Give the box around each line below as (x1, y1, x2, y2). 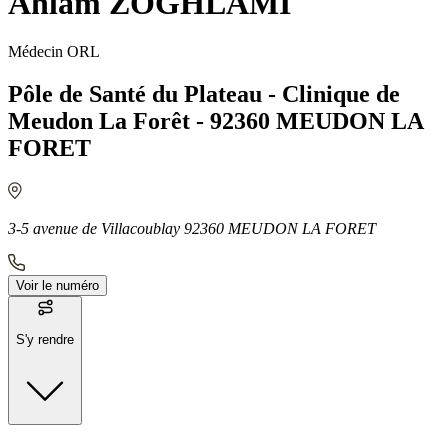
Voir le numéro (16, 278, 99, 293)
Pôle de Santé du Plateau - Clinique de (8, 81, 400, 108)
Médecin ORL (8, 43, 100, 61)
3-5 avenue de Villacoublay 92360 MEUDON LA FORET (8, 220, 376, 237)
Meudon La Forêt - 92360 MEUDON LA (8, 108, 423, 135)
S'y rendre (16, 332, 74, 348)
